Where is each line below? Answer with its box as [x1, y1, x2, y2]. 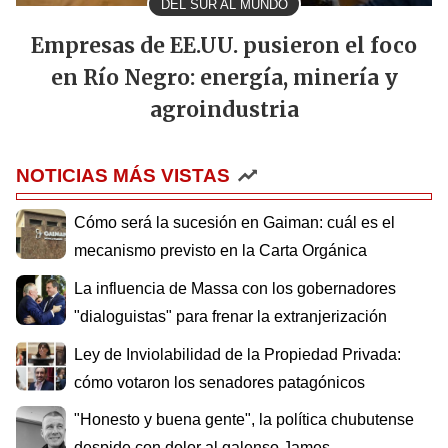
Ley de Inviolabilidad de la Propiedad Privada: [74, 345, 401, 363]
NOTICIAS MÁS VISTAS [16, 164, 230, 186]
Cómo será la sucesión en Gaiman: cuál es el [74, 214, 395, 232]
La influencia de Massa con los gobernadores [74, 280, 396, 298]
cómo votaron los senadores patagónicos [74, 373, 365, 391]
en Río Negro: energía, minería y [50, 64, 398, 91]
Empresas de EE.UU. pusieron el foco [31, 32, 417, 59]
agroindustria [149, 96, 299, 123]
